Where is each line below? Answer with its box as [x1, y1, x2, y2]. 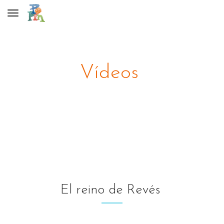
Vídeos [79, 63, 138, 83]
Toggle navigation [7, 10, 81, 19]
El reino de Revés [56, 183, 168, 197]
